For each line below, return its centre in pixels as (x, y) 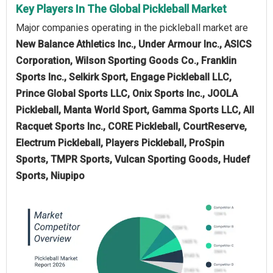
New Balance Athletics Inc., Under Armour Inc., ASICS (134, 44)
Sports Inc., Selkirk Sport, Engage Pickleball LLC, (124, 77)
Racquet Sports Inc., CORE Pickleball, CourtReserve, (131, 126)
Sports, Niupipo (50, 175)
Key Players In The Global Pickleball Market (121, 9)
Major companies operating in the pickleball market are (132, 27)
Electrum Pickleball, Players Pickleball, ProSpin (120, 143)
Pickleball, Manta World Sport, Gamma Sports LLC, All (135, 110)
